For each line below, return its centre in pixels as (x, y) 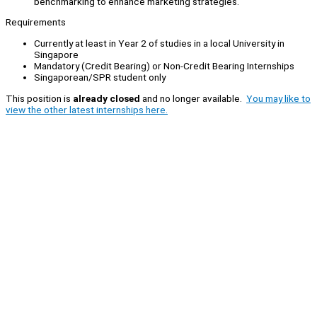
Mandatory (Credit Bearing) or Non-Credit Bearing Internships (164, 66)
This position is (39, 98)
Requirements (36, 22)
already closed (106, 98)
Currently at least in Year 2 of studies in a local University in (159, 44)
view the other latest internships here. (87, 109)
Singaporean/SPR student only (101, 77)
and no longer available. (193, 98)
